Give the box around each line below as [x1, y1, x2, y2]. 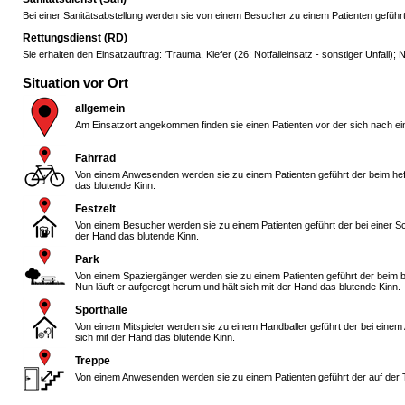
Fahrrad [75, 152, 116, 165]
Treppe [75, 354, 110, 367]
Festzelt [75, 202, 116, 215]
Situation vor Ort [23, 76, 128, 91]
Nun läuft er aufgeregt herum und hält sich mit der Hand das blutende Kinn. [75, 281, 400, 292]
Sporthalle [75, 304, 127, 316]
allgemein [75, 102, 125, 115]
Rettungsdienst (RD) [23, 32, 127, 45]
